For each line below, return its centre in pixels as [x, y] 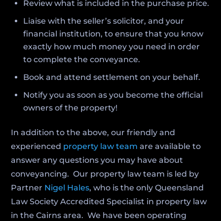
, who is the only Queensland [147, 188]
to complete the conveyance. [82, 59]
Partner [28, 188]
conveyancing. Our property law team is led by [105, 174]
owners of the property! [71, 108]
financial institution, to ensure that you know [113, 34]
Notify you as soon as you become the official [113, 95]
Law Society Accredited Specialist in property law [109, 202]
